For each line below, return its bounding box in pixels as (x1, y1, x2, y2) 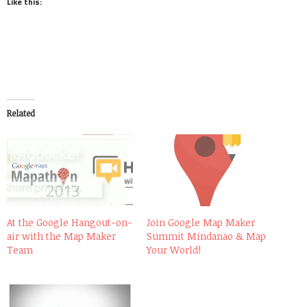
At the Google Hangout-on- (7, 215, 132, 229)
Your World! (147, 243, 201, 256)
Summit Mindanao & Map (147, 229, 266, 243)
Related (7, 107, 35, 119)
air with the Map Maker (7, 229, 116, 243)
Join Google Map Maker (147, 215, 255, 229)
